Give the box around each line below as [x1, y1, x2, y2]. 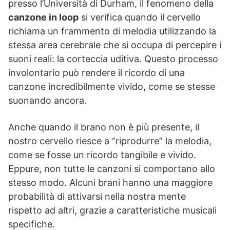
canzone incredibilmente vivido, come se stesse [8, 81, 215, 92]
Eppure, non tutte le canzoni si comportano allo [8, 163, 215, 174]
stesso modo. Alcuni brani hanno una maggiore [8, 177, 213, 188]
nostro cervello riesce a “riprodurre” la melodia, [8, 135, 212, 146]
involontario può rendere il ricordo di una [8, 67, 185, 78]
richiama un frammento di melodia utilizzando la [8, 25, 216, 36]
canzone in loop [8, 11, 79, 23]
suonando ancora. [8, 94, 87, 106]
